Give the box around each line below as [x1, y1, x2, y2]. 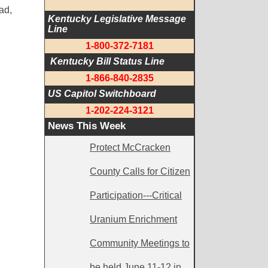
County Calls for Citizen [90, 166, 190, 176]
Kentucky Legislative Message [48, 14, 186, 24]
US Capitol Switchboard [48, 89, 156, 99]
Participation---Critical [90, 190, 182, 200]
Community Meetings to [90, 238, 190, 248]
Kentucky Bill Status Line [50, 56, 165, 66]
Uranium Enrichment [90, 214, 177, 224]
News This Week [48, 120, 126, 132]
